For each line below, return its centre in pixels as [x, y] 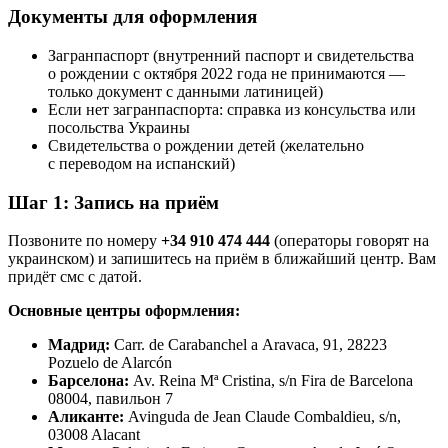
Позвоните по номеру [84, 241]
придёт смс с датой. [75, 277]
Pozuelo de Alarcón [110, 363]
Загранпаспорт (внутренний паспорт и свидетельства [231, 55]
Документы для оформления [132, 17]
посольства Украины [119, 127]
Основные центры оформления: [124, 311]
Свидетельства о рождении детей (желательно [206, 145]
